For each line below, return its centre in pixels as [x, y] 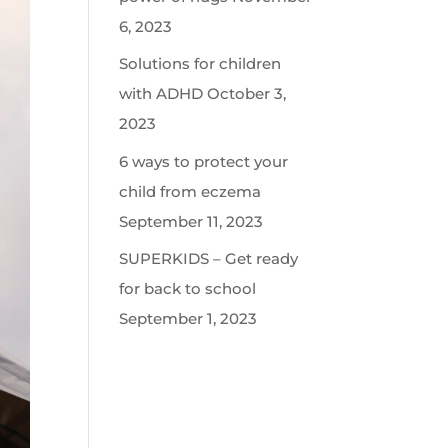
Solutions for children [200, 63]
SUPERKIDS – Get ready [209, 258]
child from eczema [190, 191]
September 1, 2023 [188, 318]
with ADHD [161, 93]
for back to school [188, 288]
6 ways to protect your [204, 161]
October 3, [247, 93]
